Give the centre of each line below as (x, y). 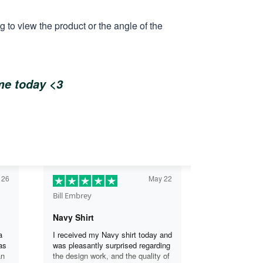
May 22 (160, 178)
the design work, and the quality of (111, 255)
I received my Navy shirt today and (112, 234)
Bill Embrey (72, 195)
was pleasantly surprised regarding (112, 245)
